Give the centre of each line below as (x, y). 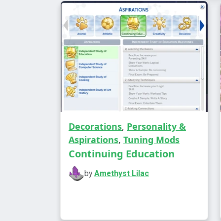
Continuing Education (122, 154)
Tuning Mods (151, 140)
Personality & (156, 126)
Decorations (95, 126)
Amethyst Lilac (122, 173)
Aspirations (93, 140)
